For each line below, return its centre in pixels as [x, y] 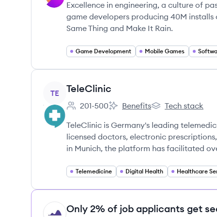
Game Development [103, 51]
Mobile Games [165, 51]
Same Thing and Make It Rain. [120, 28]
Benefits [137, 106]
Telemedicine [94, 171]
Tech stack [184, 106]
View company [70, 87]
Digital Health [144, 171]
